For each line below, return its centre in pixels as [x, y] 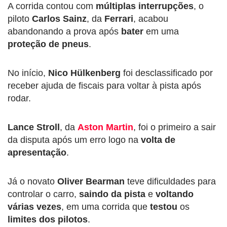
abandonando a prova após [64, 31]
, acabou [151, 18]
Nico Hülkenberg [84, 73]
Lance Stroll [34, 127]
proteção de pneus [48, 44]
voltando [175, 194]
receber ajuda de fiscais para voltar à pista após [104, 85]
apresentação [37, 152]
